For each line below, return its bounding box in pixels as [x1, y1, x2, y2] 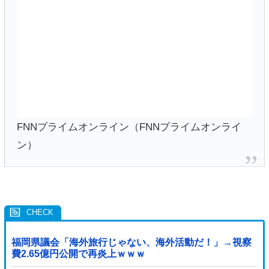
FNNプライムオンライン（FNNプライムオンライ [17, 121, 241, 133]
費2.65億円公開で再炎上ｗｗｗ [11, 249, 145, 259]
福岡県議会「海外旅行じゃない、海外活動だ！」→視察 [11, 237, 252, 248]
